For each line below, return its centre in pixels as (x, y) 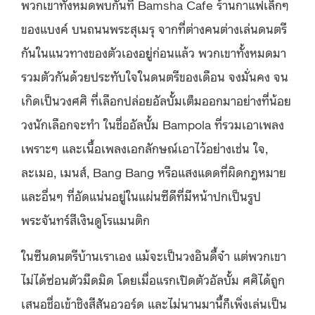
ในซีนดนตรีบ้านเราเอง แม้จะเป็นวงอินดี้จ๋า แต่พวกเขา (154, 255)
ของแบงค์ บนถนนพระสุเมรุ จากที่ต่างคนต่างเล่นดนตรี (154, 28)
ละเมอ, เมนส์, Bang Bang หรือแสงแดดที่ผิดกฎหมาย (154, 171)
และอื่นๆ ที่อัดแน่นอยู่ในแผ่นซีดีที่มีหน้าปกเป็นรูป (141, 195)
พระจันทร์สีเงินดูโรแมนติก (85, 219)
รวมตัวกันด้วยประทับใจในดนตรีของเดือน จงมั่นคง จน (155, 76)
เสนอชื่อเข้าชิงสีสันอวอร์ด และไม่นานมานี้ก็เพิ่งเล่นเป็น (154, 303)
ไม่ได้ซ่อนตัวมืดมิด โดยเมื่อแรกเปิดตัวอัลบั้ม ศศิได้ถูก (153, 279)
